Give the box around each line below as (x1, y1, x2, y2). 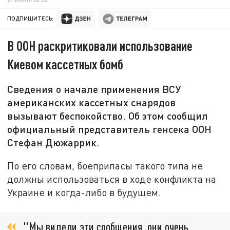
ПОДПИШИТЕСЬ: (7, 15, 54, 22)
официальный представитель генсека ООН (7, 123, 212, 136)
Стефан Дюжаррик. (7, 136, 100, 149)
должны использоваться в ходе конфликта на (7, 172, 217, 185)
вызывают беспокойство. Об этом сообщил (7, 109, 208, 122)
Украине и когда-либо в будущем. (7, 186, 161, 198)
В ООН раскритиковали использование (7, 37, 193, 54)
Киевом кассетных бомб (7, 56, 124, 72)
